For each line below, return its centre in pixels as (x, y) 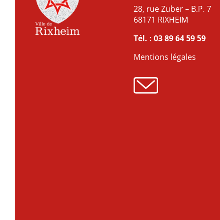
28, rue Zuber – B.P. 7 (172, 9)
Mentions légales (165, 57)
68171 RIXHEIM (161, 20)
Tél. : (144, 39)
